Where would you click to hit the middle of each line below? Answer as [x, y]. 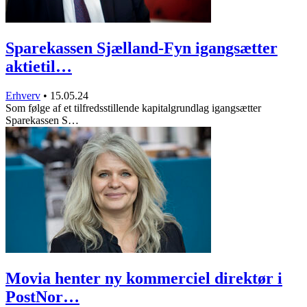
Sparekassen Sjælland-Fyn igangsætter [142, 48]
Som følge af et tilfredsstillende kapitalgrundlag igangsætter [133, 108]
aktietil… [39, 66]
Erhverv [23, 95]
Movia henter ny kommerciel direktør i [144, 278]
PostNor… [42, 296]
